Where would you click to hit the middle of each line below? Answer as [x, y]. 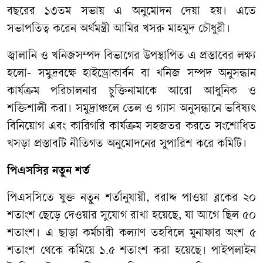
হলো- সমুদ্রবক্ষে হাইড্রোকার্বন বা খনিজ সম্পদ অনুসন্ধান [131, 74]
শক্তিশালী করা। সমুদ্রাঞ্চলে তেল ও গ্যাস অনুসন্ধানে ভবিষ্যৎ [131, 109]
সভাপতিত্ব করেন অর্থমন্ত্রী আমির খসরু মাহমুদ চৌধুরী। [119, 29]
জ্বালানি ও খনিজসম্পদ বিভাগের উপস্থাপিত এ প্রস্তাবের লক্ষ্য [131, 56]
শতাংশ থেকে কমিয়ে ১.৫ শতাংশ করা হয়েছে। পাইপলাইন [131, 251]
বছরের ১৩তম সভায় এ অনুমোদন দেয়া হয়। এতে [131, 12]
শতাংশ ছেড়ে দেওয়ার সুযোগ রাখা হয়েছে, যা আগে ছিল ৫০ [131, 216]
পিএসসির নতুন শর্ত [48, 172]
